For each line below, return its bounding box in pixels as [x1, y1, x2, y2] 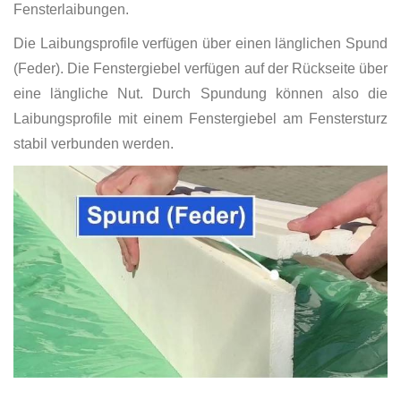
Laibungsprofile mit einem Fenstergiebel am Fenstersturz [13, 110, 388, 126]
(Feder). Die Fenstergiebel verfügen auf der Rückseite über [13, 60, 388, 76]
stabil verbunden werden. [13, 135, 174, 151]
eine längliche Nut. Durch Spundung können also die [13, 85, 388, 101]
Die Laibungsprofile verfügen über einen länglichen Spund [13, 35, 388, 51]
